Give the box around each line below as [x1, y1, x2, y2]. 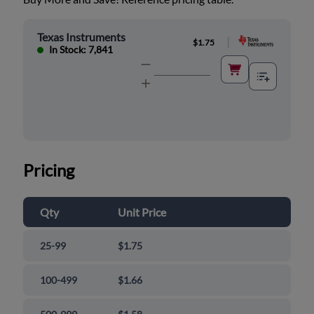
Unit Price [118, 205, 167, 219]
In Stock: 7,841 [49, 43, 114, 56]
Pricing [23, 160, 75, 181]
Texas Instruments [37, 30, 126, 44]
